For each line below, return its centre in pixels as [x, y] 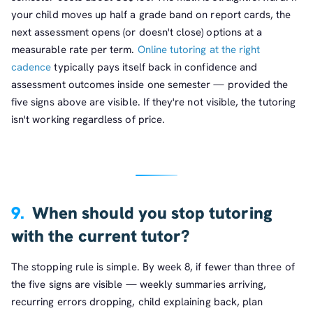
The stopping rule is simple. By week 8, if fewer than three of [153, 267]
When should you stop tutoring [152, 213]
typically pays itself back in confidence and [154, 67]
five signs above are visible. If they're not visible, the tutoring [153, 102]
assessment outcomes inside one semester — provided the [150, 85]
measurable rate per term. [74, 50]
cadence [31, 67]
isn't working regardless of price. [88, 120]
